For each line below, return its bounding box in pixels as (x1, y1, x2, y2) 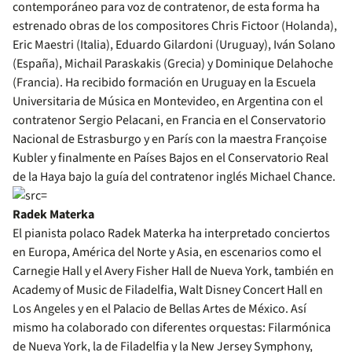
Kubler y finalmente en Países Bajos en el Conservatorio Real (13, 149, 328, 167)
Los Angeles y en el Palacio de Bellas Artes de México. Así (13, 300, 306, 317)
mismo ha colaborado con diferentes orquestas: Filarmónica (13, 319, 331, 336)
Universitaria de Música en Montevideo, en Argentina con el (13, 93, 323, 110)
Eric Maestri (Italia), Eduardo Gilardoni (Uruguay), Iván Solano (13, 36, 335, 53)
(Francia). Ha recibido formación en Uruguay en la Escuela (13, 74, 316, 91)
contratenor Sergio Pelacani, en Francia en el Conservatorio (13, 112, 326, 129)
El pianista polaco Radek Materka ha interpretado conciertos (13, 225, 330, 242)
